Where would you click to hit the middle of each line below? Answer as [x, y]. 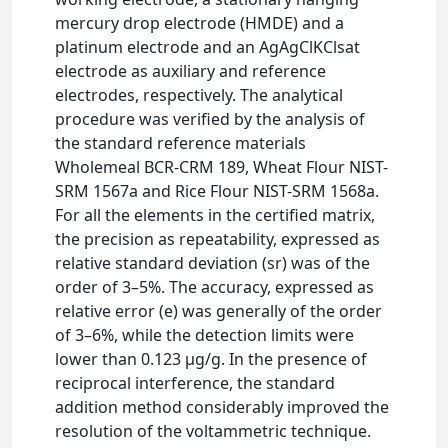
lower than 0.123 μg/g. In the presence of [211, 359]
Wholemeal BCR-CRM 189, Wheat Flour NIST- [222, 167]
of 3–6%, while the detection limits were [205, 335]
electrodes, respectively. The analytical [199, 95]
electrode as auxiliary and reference [191, 71]
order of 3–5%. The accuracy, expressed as [215, 287]
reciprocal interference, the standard [195, 383]
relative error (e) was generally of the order [219, 311]
